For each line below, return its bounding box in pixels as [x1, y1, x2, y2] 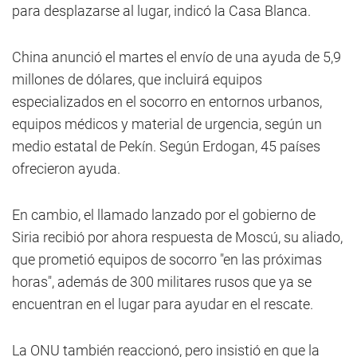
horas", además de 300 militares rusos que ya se [12, 273, 312, 290]
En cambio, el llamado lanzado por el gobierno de [12, 206, 316, 223]
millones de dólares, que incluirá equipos [12, 71, 262, 88]
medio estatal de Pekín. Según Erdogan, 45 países [12, 138, 320, 155]
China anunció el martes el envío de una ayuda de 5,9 [12, 49, 341, 65]
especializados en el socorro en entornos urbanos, [12, 93, 322, 110]
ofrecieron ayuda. [12, 160, 120, 177]
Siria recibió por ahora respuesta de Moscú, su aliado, [12, 229, 343, 245]
